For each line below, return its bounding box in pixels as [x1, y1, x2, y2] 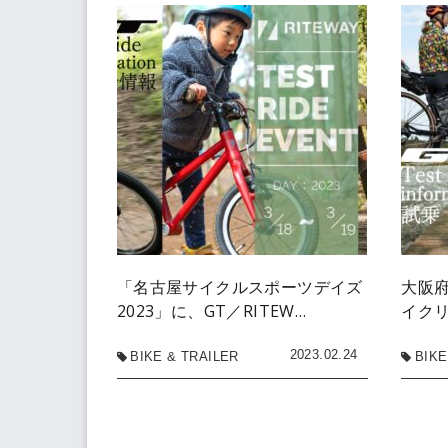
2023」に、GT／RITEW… [116, 299, 307, 322]
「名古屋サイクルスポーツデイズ [116, 275, 363, 298]
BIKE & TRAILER [130, 348, 239, 364]
